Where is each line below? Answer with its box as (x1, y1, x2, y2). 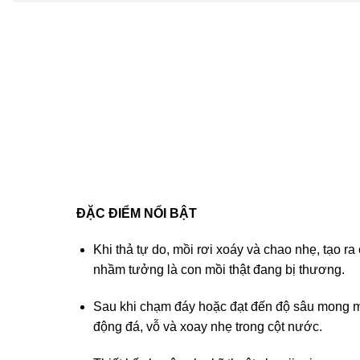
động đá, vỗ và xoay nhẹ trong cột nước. (92, 320, 322, 334)
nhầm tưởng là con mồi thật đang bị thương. (92, 263, 345, 277)
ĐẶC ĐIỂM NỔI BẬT (76, 206, 197, 220)
